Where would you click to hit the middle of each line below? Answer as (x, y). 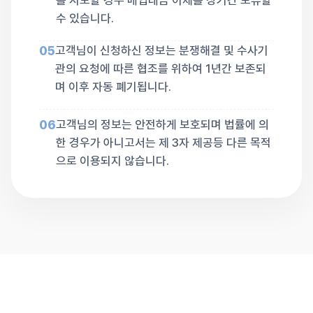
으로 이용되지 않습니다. (112, 161)
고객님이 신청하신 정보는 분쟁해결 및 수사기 (162, 51)
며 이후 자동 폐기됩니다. (113, 87)
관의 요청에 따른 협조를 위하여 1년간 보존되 (161, 69)
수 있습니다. (85, 18)
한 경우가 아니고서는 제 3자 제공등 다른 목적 (163, 143)
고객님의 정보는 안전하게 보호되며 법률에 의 (162, 125)
